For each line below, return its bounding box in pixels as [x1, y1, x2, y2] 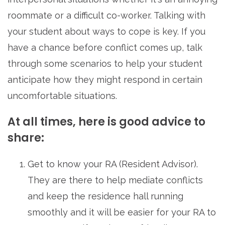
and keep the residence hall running [28, 191, 183, 202]
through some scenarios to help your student [8, 58, 202, 69]
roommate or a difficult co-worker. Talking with [8, 10, 205, 21]
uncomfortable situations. [8, 90, 117, 101]
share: [8, 130, 44, 146]
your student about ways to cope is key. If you [8, 26, 205, 37]
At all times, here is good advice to [8, 114, 205, 130]
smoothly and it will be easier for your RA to [28, 207, 216, 218]
